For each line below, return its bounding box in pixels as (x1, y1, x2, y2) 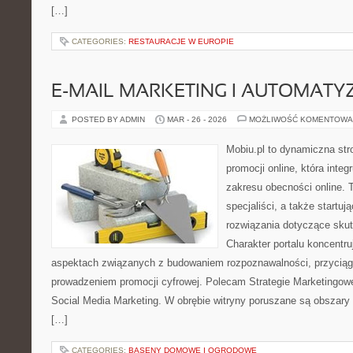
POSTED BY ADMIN (72, 115, 147, 124)
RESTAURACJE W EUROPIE (128, 37, 234, 46)
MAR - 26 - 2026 (167, 115, 227, 124)
